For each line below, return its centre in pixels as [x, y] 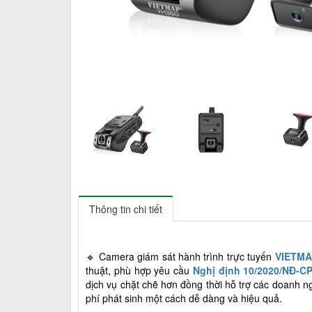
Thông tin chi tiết [126, 209]
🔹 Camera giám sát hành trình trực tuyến [180, 256]
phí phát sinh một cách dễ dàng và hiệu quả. [184, 298]
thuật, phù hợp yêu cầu [139, 270]
